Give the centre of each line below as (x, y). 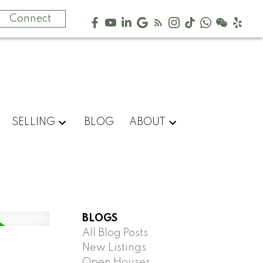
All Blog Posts (115, 233)
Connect (31, 18)
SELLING (33, 122)
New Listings (114, 247)
